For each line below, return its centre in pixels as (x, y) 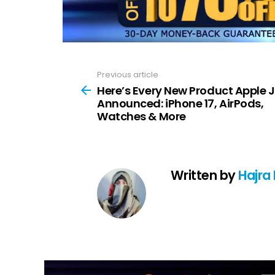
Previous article (128, 75)
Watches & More (141, 116)
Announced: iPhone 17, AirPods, (180, 103)
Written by (205, 175)
